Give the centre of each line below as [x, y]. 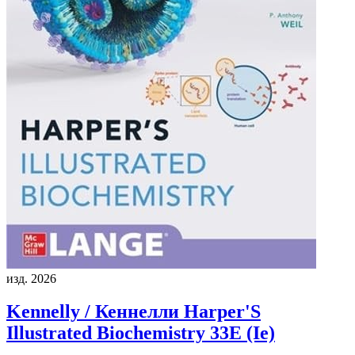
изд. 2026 [31, 278]
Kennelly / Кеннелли [93, 312]
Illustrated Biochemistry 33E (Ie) [141, 333]
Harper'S [220, 312]
